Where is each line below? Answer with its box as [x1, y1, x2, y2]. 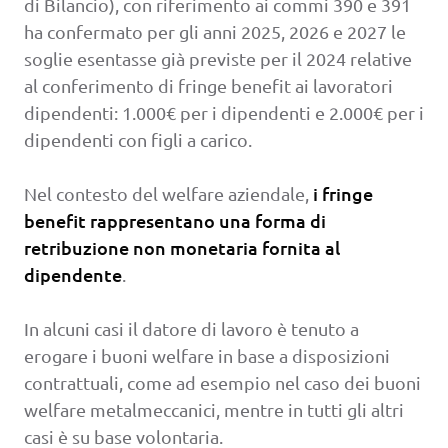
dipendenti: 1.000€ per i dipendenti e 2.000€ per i [24, 102, 424, 124]
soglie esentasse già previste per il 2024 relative [24, 48, 412, 70]
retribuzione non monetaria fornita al [24, 236, 340, 260]
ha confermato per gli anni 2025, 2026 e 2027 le [24, 21, 406, 43]
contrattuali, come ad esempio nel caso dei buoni [24, 372, 421, 394]
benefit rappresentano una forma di [24, 209, 326, 233]
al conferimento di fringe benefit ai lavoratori [24, 75, 393, 97]
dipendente [24, 263, 122, 287]
